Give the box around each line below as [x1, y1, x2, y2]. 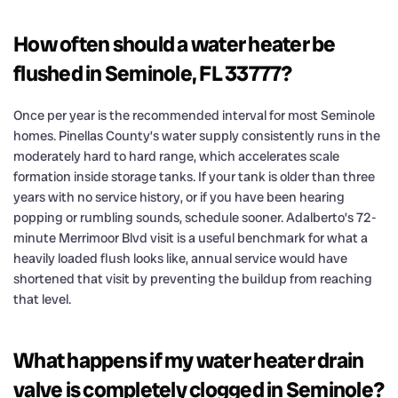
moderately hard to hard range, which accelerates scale [13, 147, 339, 165]
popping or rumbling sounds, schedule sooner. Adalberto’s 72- [13, 208, 377, 227]
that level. [13, 290, 71, 308]
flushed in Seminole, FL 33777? [13, 59, 292, 87]
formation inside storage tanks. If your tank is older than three [13, 167, 375, 186]
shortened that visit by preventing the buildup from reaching [13, 269, 372, 288]
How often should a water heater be [13, 29, 336, 58]
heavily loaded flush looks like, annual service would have [13, 249, 347, 267]
